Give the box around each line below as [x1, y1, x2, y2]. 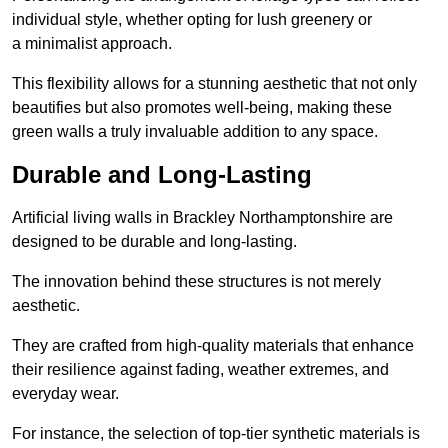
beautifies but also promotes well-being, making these [12, 99, 392, 117]
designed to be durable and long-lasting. [12, 233, 297, 251]
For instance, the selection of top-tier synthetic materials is [12, 425, 420, 443]
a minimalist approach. [12, 35, 172, 53]
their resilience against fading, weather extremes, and [12, 361, 389, 379]
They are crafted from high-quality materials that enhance [12, 337, 414, 355]
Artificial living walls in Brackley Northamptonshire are [12, 209, 393, 227]
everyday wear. [12, 385, 119, 403]
